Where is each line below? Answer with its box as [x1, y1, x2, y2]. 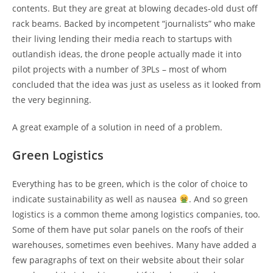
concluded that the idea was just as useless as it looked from [12, 78, 261, 90]
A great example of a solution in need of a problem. [12, 121, 222, 133]
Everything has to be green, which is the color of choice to [12, 177, 247, 190]
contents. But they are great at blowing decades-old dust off [12, 2, 258, 14]
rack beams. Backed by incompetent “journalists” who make [12, 17, 255, 29]
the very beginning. [12, 93, 91, 105]
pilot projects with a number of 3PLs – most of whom [12, 63, 227, 75]
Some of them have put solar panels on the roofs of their [12, 223, 244, 235]
